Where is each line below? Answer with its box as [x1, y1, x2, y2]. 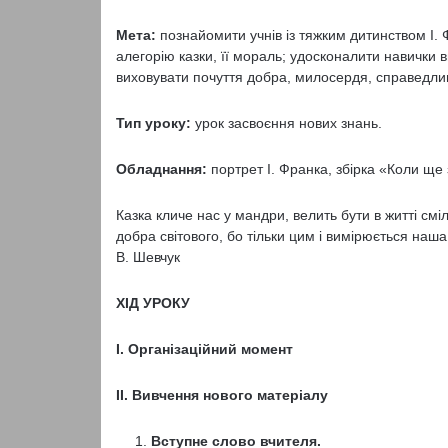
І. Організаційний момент [115, 341, 293, 357]
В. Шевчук [115, 249, 180, 265]
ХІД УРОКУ [115, 295, 190, 311]
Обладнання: [115, 161, 207, 177]
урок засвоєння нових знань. [190, 115, 382, 131]
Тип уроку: [115, 115, 191, 131]
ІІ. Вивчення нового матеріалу [115, 387, 328, 403]
